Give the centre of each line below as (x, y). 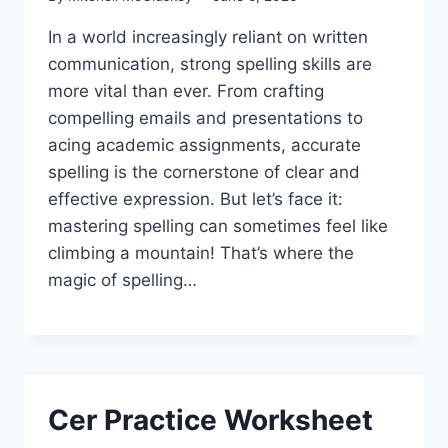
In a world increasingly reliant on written (208, 36)
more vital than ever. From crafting (186, 90)
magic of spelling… (122, 279)
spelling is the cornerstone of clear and (204, 171)
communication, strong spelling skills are (210, 63)
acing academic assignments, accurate (204, 144)
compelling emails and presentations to (205, 117)
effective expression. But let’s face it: (195, 198)
